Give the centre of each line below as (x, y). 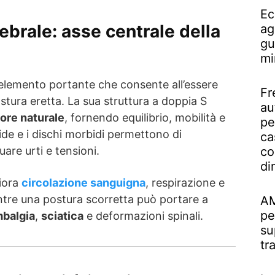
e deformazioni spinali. (143, 215)
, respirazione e (185, 182)
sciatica (62, 215)
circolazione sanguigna (83, 182)
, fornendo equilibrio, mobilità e (145, 117)
